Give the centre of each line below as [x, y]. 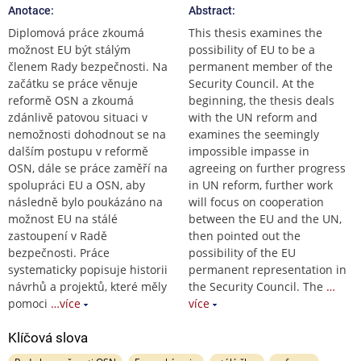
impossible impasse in [249, 151]
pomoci [28, 303]
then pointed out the [245, 235]
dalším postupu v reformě [78, 151]
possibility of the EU [242, 252]
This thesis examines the [255, 32]
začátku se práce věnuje [73, 83]
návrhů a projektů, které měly [87, 286]
